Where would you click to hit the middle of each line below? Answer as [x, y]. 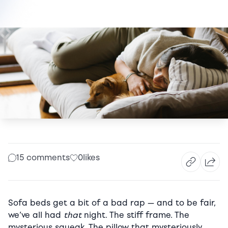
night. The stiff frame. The [135, 215]
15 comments [43, 158]
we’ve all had [36, 215]
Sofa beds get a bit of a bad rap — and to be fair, [112, 203]
